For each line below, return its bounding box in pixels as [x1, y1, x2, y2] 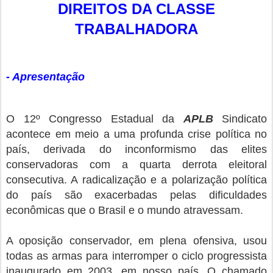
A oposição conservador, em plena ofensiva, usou [6, 235, 267, 247]
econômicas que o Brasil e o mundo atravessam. [6, 204, 243, 217]
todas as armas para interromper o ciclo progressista [6, 250, 267, 263]
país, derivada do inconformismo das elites [6, 143, 267, 156]
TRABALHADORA [75, 21, 198, 38]
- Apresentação [6, 71, 85, 83]
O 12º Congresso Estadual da [6, 113, 183, 126]
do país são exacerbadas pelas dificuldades [6, 189, 267, 202]
